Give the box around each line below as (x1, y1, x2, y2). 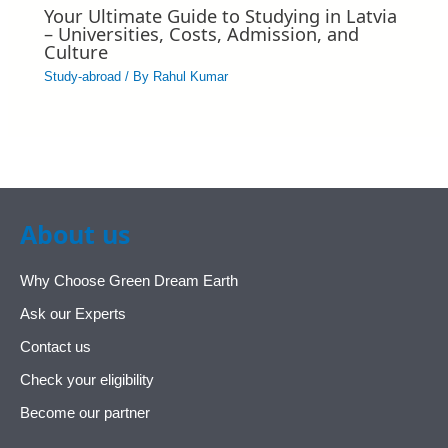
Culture (44, 40, 109, 65)
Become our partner (20, 404, 150, 421)
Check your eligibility (20, 371, 154, 388)
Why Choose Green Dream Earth (20, 272, 238, 289)
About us (20, 216, 130, 251)
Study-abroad (44, 68, 122, 84)
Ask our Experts (20, 305, 126, 322)
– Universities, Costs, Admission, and (44, 22, 360, 47)
